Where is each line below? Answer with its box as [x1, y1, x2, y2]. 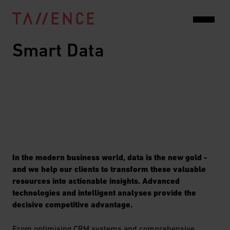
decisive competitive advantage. [12, 200, 132, 209]
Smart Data [12, 40, 104, 61]
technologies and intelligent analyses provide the [12, 188, 196, 198]
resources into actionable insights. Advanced [12, 176, 180, 186]
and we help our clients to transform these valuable [12, 164, 206, 174]
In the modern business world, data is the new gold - [12, 152, 207, 162]
